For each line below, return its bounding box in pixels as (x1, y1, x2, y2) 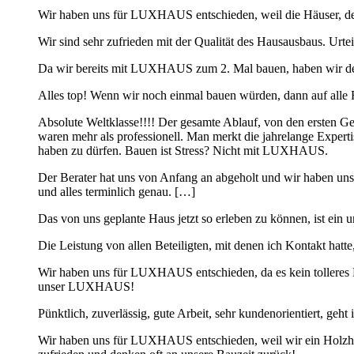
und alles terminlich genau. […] (38, 184, 195, 198)
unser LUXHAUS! (38, 279, 134, 293)
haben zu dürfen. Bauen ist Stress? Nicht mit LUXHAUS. (38, 143, 328, 157)
